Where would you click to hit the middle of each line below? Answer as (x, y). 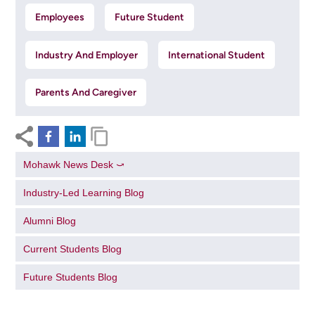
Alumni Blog (50, 220)
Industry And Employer (86, 55)
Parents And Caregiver (85, 92)
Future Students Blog (71, 277)
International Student (217, 55)
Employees (59, 18)
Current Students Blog (73, 249)
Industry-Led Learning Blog (84, 192)
